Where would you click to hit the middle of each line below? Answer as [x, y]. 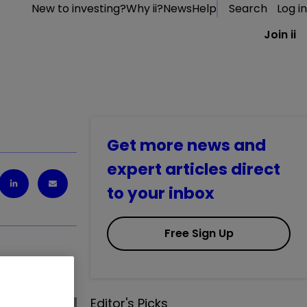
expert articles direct [194, 169]
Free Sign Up [199, 233]
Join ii [280, 35]
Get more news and [186, 145]
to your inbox [161, 193]
